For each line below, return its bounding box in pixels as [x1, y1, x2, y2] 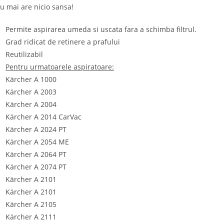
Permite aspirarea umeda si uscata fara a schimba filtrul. [5, 24, 196, 34]
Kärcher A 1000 [5, 74, 56, 84]
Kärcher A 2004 [5, 99, 56, 109]
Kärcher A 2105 [5, 199, 56, 209]
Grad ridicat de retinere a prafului [5, 37, 120, 46]
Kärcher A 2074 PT [5, 162, 66, 171]
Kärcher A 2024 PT [5, 124, 66, 134]
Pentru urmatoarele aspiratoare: [5, 62, 114, 71]
